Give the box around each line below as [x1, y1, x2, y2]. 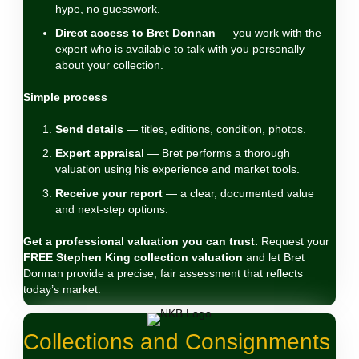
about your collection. [55, 58, 163, 71]
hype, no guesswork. [55, 2, 160, 15]
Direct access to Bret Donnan [55, 26, 216, 39]
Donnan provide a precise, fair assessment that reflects [23, 267, 303, 280]
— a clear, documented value [163, 187, 314, 200]
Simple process [23, 91, 107, 103]
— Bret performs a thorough [144, 147, 290, 159]
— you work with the [216, 26, 321, 39]
